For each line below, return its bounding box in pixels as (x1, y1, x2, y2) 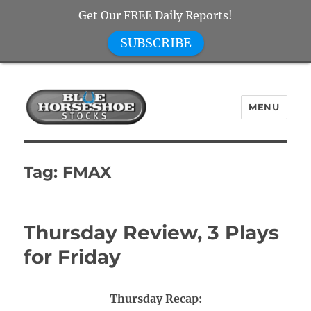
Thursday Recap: (109, 292, 202, 305)
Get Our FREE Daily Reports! (78, 8, 233, 22)
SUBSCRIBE (119, 35, 192, 51)
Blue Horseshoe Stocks (24, 136, 219, 156)
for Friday (24, 245, 121, 269)
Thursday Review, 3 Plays (24, 221, 280, 244)
